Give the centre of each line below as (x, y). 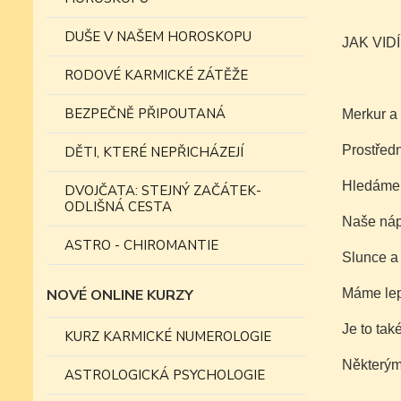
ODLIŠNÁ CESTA (118, 207)
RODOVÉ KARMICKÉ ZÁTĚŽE (156, 75)
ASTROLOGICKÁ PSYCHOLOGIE (165, 375)
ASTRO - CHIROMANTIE (141, 245)
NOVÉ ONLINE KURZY (120, 295)
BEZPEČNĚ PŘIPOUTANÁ (145, 114)
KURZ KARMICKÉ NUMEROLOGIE (168, 337)
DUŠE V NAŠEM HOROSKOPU (158, 37)
